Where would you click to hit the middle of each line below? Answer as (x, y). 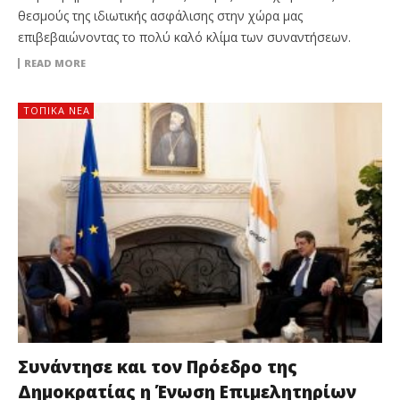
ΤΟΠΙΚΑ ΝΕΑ (57, 111)
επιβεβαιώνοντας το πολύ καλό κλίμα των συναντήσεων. (184, 37)
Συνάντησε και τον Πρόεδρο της (158, 367)
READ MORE (55, 63)
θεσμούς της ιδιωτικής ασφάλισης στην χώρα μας (160, 16)
